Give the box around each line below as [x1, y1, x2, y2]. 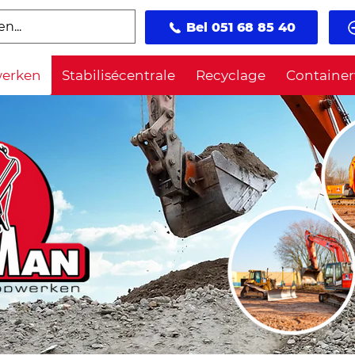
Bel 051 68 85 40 [185, 20, 296, 35]
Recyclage [195, 67, 265, 83]
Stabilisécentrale [61, 67, 175, 83]
